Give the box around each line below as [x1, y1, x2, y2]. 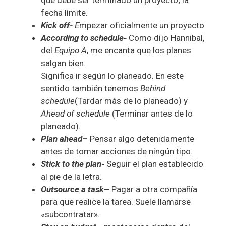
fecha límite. [41, 8, 88, 18]
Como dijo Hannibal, [129, 33, 204, 43]
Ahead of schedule [41, 108, 110, 119]
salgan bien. [41, 58, 86, 69]
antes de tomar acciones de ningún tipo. [41, 146, 193, 157]
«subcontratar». [41, 209, 100, 220]
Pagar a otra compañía [111, 184, 197, 195]
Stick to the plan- [41, 159, 104, 169]
